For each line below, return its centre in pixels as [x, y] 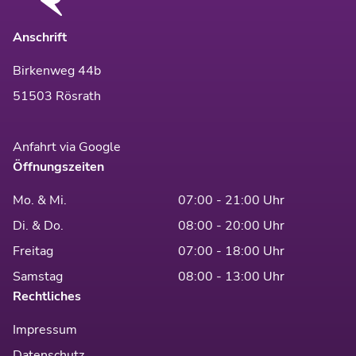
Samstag [38, 277]
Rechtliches [47, 297]
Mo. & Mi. [40, 201]
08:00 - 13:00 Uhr [231, 277]
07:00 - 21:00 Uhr [231, 201]
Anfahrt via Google [67, 147]
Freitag [33, 252]
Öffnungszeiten [58, 167]
